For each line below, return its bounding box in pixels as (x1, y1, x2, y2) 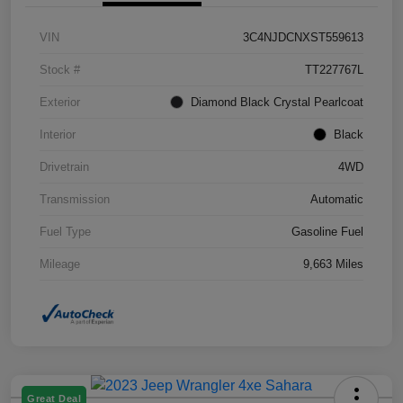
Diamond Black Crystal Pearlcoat (191, 94, 363, 109)
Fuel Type (40, 224, 91, 238)
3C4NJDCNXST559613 (243, 30, 363, 44)
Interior (40, 127, 76, 141)
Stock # (40, 62, 80, 76)
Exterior (40, 94, 80, 109)
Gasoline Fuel (291, 224, 363, 238)
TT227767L (305, 62, 363, 76)
